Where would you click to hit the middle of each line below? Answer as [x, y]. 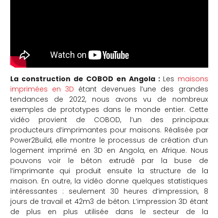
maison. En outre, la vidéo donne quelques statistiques [109, 181]
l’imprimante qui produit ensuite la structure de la [109, 171]
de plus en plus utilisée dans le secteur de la [109, 211]
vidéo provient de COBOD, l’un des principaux [109, 119]
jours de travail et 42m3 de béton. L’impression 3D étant [109, 201]
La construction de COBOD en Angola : [86, 79]
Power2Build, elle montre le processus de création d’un [109, 140]
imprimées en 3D [42, 89]
